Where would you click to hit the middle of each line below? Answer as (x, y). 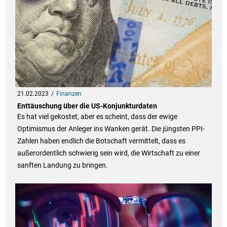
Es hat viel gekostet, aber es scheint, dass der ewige (97, 117)
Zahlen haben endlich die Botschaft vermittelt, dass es (101, 141)
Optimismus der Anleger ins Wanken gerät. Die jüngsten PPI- (111, 129)
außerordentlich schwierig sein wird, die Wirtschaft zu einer (108, 153)
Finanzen (69, 94)
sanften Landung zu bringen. (62, 165)
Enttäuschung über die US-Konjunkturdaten (87, 106)
